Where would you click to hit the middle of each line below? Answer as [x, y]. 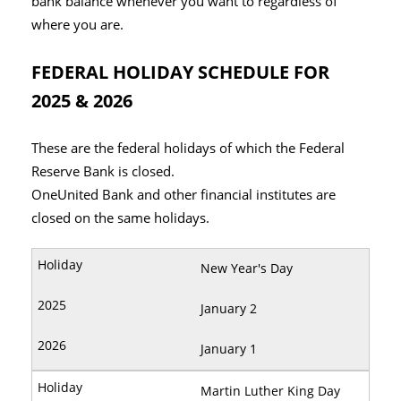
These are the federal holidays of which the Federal [188, 148]
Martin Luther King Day [270, 390]
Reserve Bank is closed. [103, 171]
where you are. [77, 24]
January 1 [229, 348]
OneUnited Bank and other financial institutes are [183, 194]
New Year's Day [247, 268]
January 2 [229, 308]
